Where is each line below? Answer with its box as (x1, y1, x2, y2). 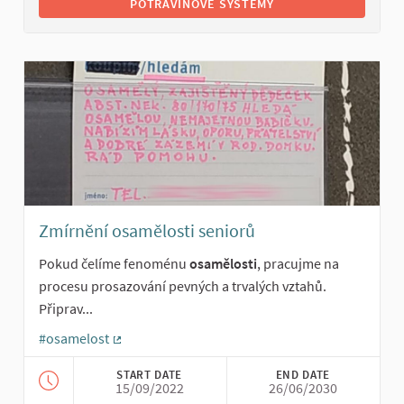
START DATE (116, 366, 182, 381)
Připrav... (39, 299, 93, 318)
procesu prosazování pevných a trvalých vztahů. (39, 277, 326, 296)
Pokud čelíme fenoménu (39, 254, 189, 273)
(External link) (113, 345, 197, 364)
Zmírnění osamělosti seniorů (39, 219, 255, 243)
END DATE (275, 366, 330, 381)
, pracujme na (257, 254, 339, 273)
